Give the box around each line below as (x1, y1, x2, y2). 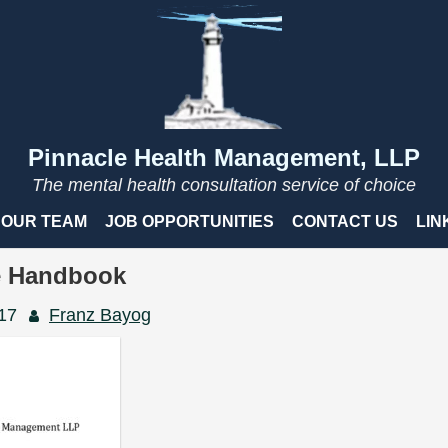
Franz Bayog (49, 304, 151, 325)
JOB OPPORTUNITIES (105, 212, 274, 230)
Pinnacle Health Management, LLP (28, 143, 420, 171)
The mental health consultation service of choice (32, 174, 416, 195)
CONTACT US (292, 212, 398, 230)
